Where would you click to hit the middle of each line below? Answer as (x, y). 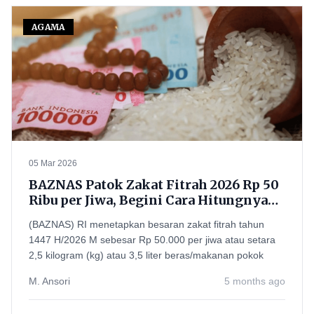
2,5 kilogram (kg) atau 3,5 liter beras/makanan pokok (146, 255)
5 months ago (255, 281)
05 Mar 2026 (53, 163)
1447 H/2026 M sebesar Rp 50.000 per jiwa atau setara (152, 240)
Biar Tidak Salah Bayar (103, 216)
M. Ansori (49, 281)
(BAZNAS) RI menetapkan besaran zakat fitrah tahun (146, 224)
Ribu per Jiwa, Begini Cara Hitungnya (148, 200)
